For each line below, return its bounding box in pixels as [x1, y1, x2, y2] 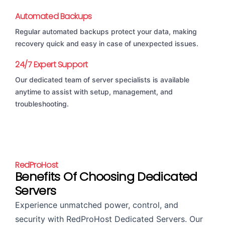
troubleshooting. [15, 99, 69, 108]
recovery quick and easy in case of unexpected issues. [15, 39, 198, 48]
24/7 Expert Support [15, 59, 88, 71]
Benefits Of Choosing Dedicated [15, 168, 197, 185]
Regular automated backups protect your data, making [15, 27, 197, 36]
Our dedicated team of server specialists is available [15, 75, 189, 84]
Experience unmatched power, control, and [15, 200, 178, 210]
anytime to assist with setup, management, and [15, 87, 173, 96]
